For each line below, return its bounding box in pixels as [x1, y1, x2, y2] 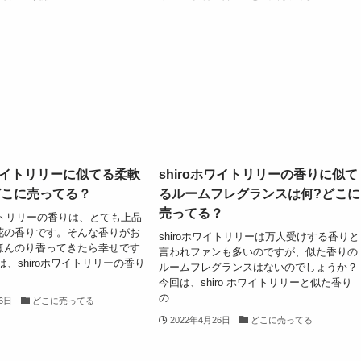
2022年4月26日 [170, 314, 231, 325]
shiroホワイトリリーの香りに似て [159, 168, 359, 182]
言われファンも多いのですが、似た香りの [159, 245, 359, 258]
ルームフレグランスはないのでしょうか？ [159, 260, 359, 273]
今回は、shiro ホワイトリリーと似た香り [159, 276, 353, 288]
